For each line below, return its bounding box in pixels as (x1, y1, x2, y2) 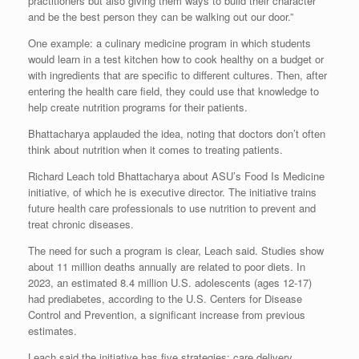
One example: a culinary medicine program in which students (28, 34, 311, 50)
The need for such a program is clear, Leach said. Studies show (28, 242, 324, 258)
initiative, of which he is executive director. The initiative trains (28, 184, 317, 200)
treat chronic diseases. (28, 216, 134, 232)
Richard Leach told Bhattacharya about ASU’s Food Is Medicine (28, 167, 325, 184)
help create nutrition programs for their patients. (28, 99, 248, 115)
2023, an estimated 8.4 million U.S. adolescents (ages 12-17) (28, 274, 312, 290)
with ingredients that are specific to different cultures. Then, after (28, 67, 327, 83)
